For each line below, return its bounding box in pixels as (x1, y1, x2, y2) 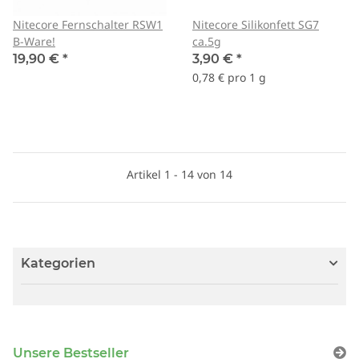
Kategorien (21, 256, 95, 272)
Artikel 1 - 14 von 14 (127, 167, 232, 183)
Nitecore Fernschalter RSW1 (13, 17, 163, 33)
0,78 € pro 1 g (192, 70, 266, 86)
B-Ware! (13, 34, 55, 50)
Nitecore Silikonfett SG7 (192, 17, 319, 33)
